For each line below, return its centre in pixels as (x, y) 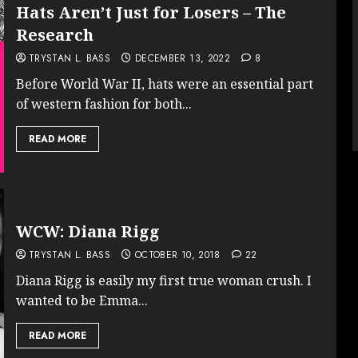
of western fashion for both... (103, 103)
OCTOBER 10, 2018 (177, 255)
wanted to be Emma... (82, 300)
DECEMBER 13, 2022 (183, 58)
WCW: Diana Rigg (88, 231)
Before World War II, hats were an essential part (164, 84)
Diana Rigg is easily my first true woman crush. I (163, 280)
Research (54, 34)
